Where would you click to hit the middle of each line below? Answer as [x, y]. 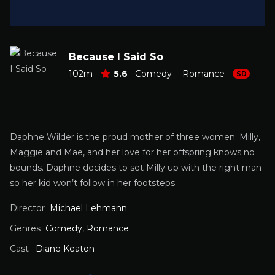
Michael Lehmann [88, 208]
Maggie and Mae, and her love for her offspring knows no [132, 152]
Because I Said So [116, 57]
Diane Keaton [65, 249]
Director [27, 208]
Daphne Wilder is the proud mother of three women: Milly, [135, 137]
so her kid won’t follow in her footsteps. [93, 183]
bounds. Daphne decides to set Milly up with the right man [136, 168]
